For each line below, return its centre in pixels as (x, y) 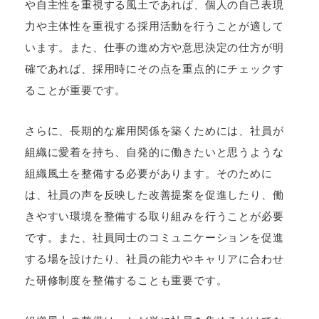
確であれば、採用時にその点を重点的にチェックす (155, 69)
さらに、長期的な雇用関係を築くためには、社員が (155, 131)
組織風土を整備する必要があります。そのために (149, 174)
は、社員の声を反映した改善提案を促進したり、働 (155, 195)
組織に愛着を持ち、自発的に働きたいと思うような (155, 152)
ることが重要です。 (76, 90)
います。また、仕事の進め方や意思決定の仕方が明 (155, 48)
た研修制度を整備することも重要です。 (126, 281)
